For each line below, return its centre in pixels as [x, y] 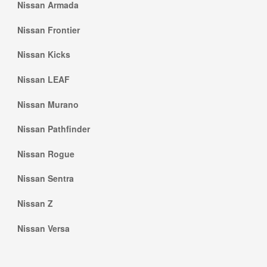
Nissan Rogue [46, 153]
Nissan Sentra [46, 178]
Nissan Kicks [44, 55]
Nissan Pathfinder [54, 129]
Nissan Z [35, 203]
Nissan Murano [48, 104]
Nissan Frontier [49, 30]
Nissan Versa [44, 228]
